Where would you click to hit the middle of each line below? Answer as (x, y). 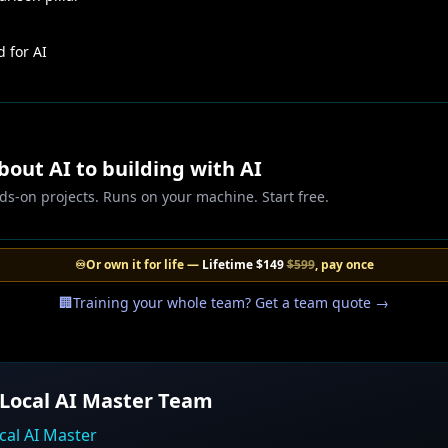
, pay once (344, 264)
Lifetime (228, 264)
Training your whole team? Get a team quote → (231, 302)
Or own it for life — (143, 264)
